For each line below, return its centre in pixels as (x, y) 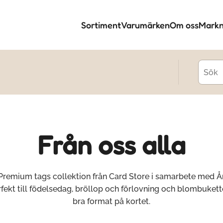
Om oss (184, 25)
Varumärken (145, 25)
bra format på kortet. (111, 201)
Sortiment (101, 25)
